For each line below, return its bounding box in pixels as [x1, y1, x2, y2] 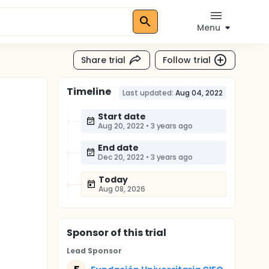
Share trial [80, 53, 126, 66]
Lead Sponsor [67, 246, 122, 256]
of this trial [108, 226, 167, 240]
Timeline [67, 85, 111, 98]
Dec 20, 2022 [98, 152, 144, 162]
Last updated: [122, 88, 174, 98]
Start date [98, 110, 146, 122]
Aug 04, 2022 [175, 88, 223, 98]
